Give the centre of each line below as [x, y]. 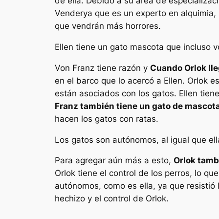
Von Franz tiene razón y [102, 68]
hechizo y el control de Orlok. [112, 199]
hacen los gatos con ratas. [107, 119]
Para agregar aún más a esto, [114, 161]
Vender [69, 13]
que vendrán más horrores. [108, 26]
